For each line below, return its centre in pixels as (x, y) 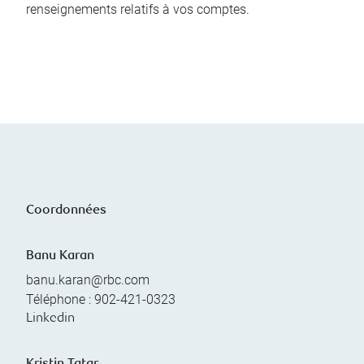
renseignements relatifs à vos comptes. (138, 10)
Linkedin (50, 319)
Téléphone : (60, 300)
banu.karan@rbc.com (88, 280)
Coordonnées (66, 211)
